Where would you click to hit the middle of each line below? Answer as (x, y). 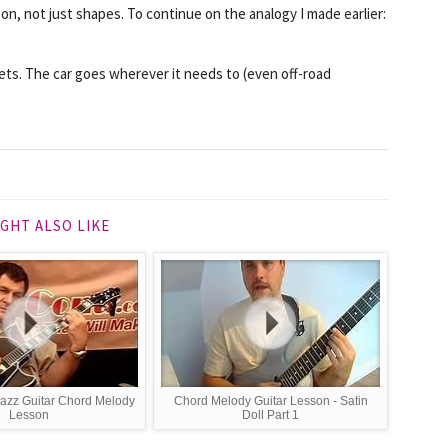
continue (174, 13)
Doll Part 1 (271, 414)
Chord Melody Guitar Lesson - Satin (270, 400)
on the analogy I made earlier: (294, 13)
